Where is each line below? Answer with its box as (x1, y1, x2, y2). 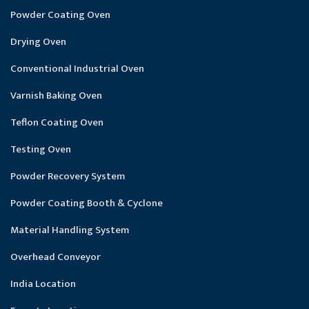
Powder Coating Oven (10, 6, 110, 24)
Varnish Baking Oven (10, 87, 102, 105)
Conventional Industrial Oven (10, 60, 144, 78)
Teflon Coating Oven (10, 114, 103, 132)
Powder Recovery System (10, 168, 125, 186)
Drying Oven (10, 33, 66, 51)
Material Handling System (10, 221, 129, 239)
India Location (10, 275, 76, 293)
